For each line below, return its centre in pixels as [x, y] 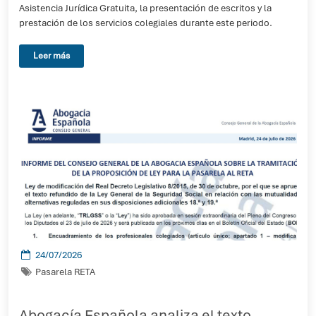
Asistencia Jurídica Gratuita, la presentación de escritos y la [145, 8]
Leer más [51, 56]
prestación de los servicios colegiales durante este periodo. [146, 23]
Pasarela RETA [65, 272]
